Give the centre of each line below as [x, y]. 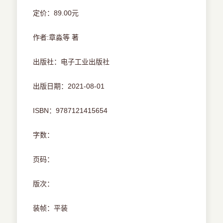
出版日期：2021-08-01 [69, 86]
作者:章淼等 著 [56, 38]
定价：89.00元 [56, 13]
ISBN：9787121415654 [70, 111]
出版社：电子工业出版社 [71, 62]
